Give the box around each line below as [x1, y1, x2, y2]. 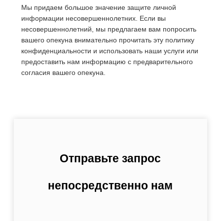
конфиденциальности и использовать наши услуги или [21, 47, 198, 55]
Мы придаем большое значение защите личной [21, 3, 176, 12]
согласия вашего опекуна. [21, 69, 106, 77]
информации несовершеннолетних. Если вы [21, 14, 166, 23]
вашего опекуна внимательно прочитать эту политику [21, 36, 194, 44]
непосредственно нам [48, 179, 173, 192]
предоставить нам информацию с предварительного [21, 58, 193, 66]
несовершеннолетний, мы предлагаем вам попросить [21, 25, 196, 34]
